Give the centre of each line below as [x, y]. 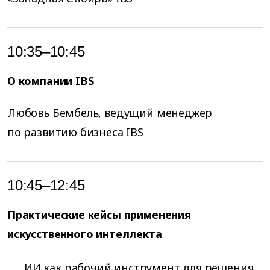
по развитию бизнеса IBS [75, 132]
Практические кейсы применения [99, 215]
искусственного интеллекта [85, 234]
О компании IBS [51, 80]
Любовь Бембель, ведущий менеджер [110, 113]
